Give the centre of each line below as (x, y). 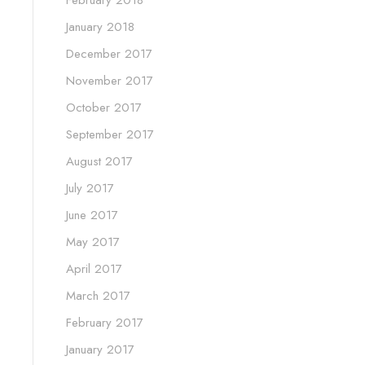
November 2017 (110, 81)
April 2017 (94, 269)
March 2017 (98, 296)
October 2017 (104, 108)
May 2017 (93, 242)
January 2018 (100, 27)
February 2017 (105, 323)
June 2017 (92, 215)
